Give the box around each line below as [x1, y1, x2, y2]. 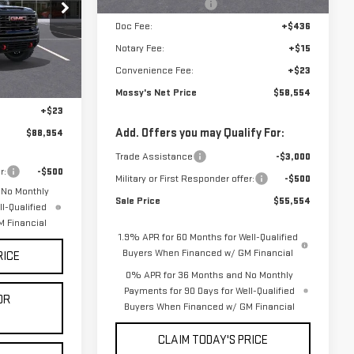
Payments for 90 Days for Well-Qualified [123, 284, 295, 298]
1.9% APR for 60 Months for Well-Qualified [118, 231, 298, 244]
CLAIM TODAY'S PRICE [157, 333, 268, 348]
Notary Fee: [115, 42, 164, 55]
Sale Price [115, 194, 160, 208]
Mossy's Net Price [115, 86, 197, 100]
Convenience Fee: [115, 64, 194, 77]
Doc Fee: [115, 20, 153, 33]
